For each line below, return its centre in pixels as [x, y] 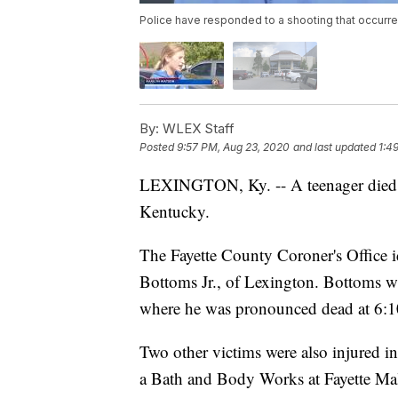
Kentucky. [175, 211]
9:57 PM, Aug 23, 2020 [233, 147]
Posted [158, 147]
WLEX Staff [197, 128]
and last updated [334, 147]
